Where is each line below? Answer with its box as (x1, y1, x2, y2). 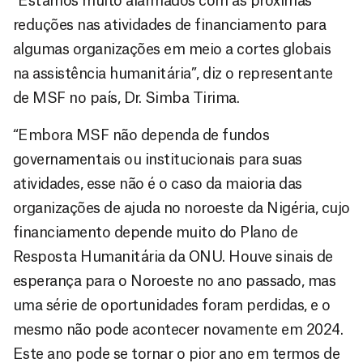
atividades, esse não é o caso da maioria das (13, 177, 302, 192)
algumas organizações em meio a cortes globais (13, 42, 331, 58)
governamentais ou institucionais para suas (13, 152, 302, 168)
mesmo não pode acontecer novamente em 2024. (13, 322, 344, 338)
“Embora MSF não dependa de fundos (13, 128, 270, 143)
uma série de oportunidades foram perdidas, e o (13, 298, 331, 314)
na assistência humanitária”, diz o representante (13, 66, 333, 82)
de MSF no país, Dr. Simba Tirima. (13, 91, 240, 106)
